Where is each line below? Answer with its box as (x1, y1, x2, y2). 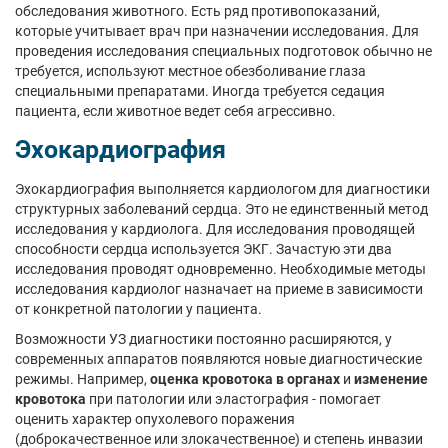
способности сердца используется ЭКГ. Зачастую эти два (15, 241, 392, 257)
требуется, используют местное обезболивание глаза (15, 63, 366, 79)
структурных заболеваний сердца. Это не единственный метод (15, 201, 428, 217)
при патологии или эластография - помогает (86, 391, 381, 407)
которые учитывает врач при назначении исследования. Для (15, 23, 419, 39)
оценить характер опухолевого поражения (15, 411, 295, 427)
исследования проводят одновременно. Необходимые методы (15, 261, 426, 277)
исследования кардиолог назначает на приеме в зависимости (15, 281, 423, 297)
